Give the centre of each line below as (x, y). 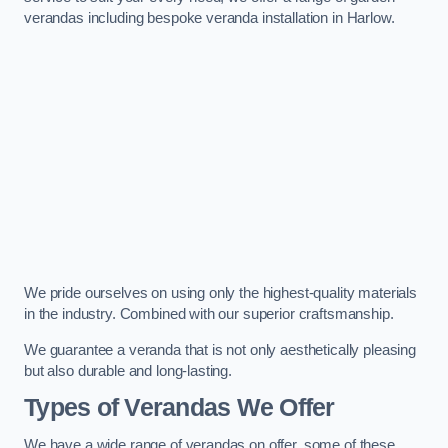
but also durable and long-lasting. (128, 370)
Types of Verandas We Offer (179, 408)
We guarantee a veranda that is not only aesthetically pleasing (220, 349)
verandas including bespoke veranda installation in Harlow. (209, 18)
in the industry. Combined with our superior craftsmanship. (209, 314)
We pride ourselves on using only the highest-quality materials (220, 293)
